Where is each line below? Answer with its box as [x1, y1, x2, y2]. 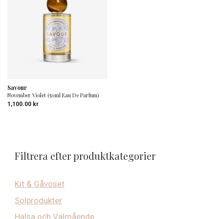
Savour [7, 84, 27, 91]
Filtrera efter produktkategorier [15, 149, 155, 162]
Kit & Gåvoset [15, 179, 65, 189]
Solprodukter [15, 195, 62, 205]
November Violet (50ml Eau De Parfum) [7, 91, 99, 99]
